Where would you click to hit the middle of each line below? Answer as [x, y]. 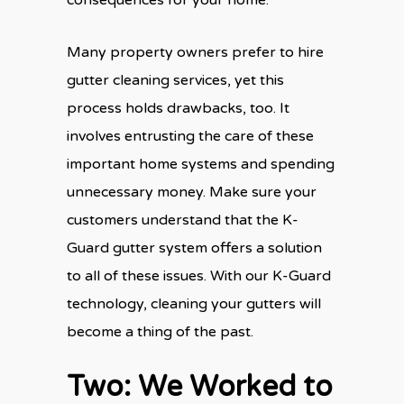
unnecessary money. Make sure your [192, 192]
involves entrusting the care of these [190, 136]
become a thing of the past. [160, 331]
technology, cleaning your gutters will [194, 303]
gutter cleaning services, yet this [175, 80]
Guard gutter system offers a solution [194, 248]
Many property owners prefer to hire [195, 52]
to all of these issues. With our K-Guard [199, 275]
